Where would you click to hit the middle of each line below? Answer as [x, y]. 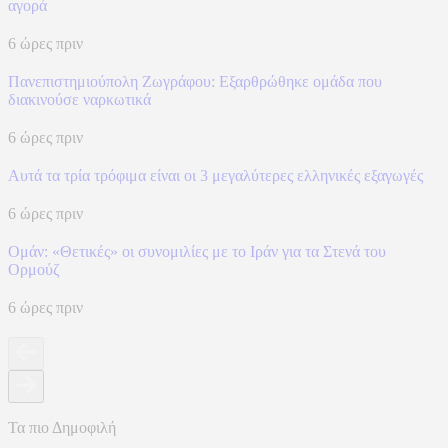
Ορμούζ [34, 270]
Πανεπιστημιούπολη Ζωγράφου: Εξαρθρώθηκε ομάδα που [195, 82]
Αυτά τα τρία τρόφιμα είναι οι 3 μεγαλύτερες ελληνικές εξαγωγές [215, 176]
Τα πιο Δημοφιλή [62, 428]
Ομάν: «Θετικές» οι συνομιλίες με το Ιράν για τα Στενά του [197, 252]
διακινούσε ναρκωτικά [79, 100]
